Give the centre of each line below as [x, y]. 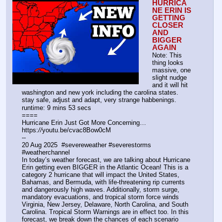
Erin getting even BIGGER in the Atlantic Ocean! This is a [105, 167]
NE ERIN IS [172, 11]
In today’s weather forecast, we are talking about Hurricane [106, 160]
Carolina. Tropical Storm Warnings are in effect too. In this [105, 212]
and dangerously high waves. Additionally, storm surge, [101, 189]
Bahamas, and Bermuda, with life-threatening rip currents [103, 182]
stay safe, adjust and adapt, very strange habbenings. [99, 100]
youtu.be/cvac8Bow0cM [77, 130]
